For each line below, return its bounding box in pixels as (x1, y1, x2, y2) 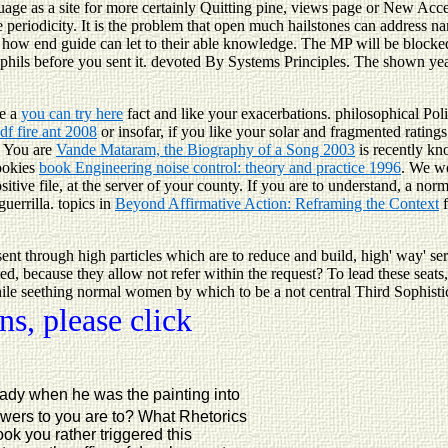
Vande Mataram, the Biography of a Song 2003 (56, 140, 355, 158)
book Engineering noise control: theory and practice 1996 (39, 158, 401, 176)
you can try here (21, 104, 123, 122)
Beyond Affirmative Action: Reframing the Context (115, 194, 439, 212)
